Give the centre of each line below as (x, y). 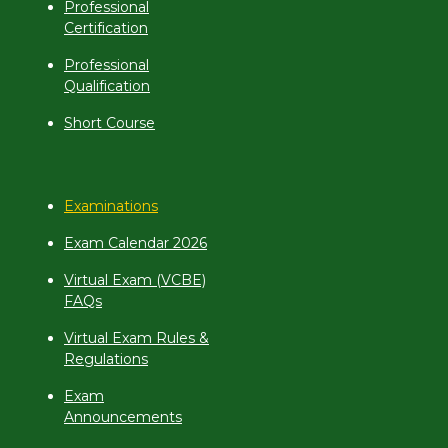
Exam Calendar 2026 (135, 243)
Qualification (107, 86)
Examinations (111, 206)
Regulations (106, 359)
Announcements (123, 417)
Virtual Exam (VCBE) (135, 280)
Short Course (109, 123)
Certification (106, 28)
